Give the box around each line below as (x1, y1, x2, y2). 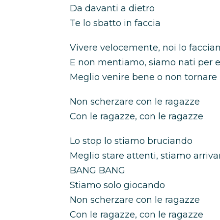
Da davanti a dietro (70, 3, 155, 14)
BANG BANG (70, 165, 125, 176)
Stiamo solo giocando (70, 180, 165, 191)
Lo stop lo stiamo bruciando (70, 136, 192, 146)
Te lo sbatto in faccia (70, 18, 161, 28)
